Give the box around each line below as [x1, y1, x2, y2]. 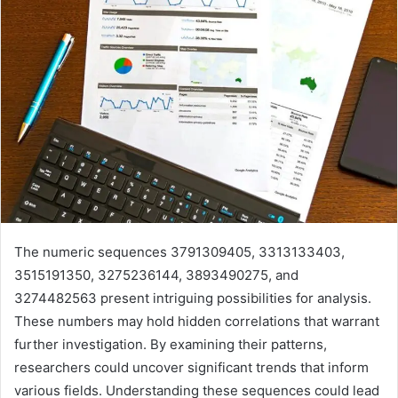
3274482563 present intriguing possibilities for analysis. [14, 289, 371, 306]
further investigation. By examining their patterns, [14, 335, 327, 353]
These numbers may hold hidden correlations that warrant [14, 312, 379, 330]
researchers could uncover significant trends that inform [14, 358, 369, 376]
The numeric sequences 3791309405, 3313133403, [14, 243, 345, 260]
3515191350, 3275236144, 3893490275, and [14, 266, 298, 283]
